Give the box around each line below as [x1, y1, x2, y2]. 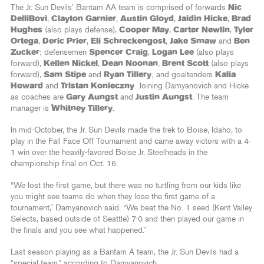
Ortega [11, 37, 38, 45]
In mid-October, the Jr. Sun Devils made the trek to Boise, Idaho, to [11, 126, 242, 134]
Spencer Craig [89, 48, 148, 57]
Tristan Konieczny [61, 81, 134, 90]
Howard [11, 81, 43, 90]
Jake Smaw [170, 37, 216, 45]
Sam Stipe [44, 70, 86, 79]
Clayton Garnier [51, 14, 116, 23]
